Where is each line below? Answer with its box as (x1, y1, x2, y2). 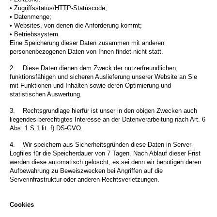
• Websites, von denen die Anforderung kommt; (10, 22, 142, 30)
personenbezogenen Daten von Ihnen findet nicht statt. (10, 48, 163, 56)
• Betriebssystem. (10, 31, 60, 38)
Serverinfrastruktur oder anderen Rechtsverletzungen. (10, 176, 159, 184)
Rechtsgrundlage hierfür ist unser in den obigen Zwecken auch (23, 107, 197, 115)
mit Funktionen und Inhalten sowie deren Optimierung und (10, 82, 171, 90)
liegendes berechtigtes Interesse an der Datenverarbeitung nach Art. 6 (10, 116, 205, 124)
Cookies (10, 201, 34, 209)
